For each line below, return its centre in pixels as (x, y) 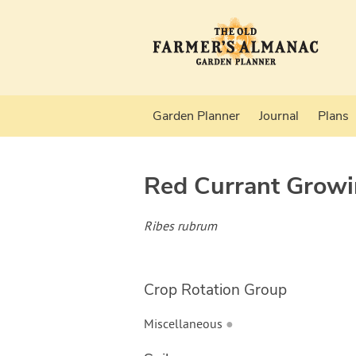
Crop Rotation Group (215, 290)
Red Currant (211, 186)
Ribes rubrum (180, 227)
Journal (279, 116)
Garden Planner (196, 116)
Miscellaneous (183, 325)
